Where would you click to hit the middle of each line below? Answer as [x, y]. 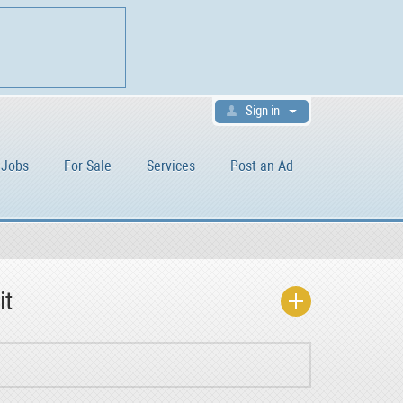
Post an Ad [262, 166]
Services [171, 166]
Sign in [263, 111]
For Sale [88, 166]
